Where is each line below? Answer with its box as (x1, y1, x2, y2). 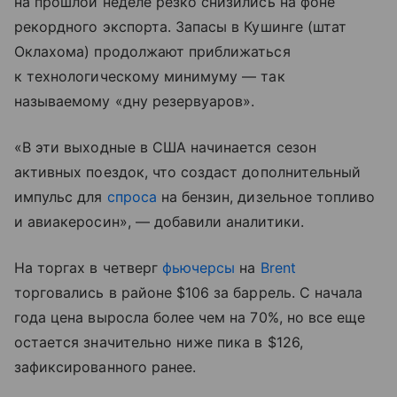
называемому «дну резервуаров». (14, 92, 255, 111)
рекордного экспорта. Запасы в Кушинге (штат (14, 18, 347, 36)
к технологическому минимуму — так (14, 67, 285, 86)
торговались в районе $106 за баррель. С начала (14, 284, 363, 302)
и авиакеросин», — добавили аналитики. (14, 213, 304, 231)
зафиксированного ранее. (14, 358, 197, 377)
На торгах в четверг (14, 259, 162, 277)
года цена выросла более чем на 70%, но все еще (14, 308, 366, 327)
